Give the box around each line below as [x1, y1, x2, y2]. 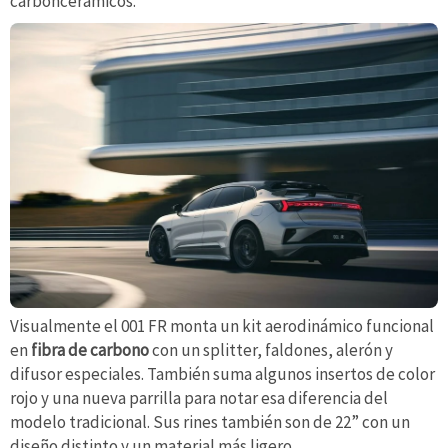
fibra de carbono [28, 338, 149, 361]
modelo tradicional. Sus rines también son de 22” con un [10, 410, 410, 433]
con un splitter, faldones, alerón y [149, 338, 393, 361]
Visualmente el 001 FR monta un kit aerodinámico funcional [10, 314, 434, 337]
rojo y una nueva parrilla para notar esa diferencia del [10, 386, 388, 409]
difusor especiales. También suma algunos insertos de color [10, 362, 435, 385]
